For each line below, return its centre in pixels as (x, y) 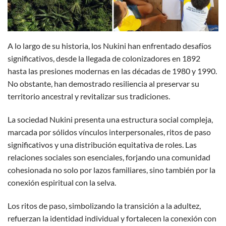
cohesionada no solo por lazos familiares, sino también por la (111, 169)
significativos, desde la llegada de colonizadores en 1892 (104, 58)
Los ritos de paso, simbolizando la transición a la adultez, (104, 205)
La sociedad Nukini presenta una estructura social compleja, (110, 119)
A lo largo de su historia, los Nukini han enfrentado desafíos (109, 45)
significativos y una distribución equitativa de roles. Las (102, 144)
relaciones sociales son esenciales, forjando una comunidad (109, 157)
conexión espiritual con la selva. (62, 182)
